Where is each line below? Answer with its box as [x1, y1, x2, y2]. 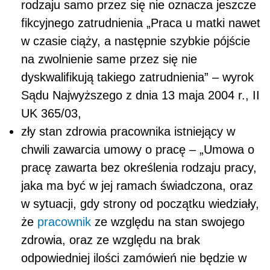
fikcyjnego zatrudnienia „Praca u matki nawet [21, 16, 260, 30]
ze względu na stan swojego [91, 215, 245, 228]
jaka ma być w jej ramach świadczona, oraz [21, 178, 253, 192]
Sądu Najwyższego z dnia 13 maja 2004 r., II [21, 88, 260, 102]
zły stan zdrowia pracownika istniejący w [21, 124, 235, 138]
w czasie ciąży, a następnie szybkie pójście [21, 34, 250, 48]
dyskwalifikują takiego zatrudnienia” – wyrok [21, 70, 254, 84]
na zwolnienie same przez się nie [21, 52, 197, 66]
